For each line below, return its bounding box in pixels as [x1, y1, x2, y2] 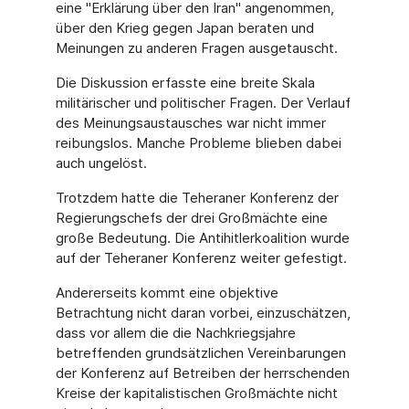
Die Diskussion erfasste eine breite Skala [55, 74, 315, 91]
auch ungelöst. [55, 154, 147, 172]
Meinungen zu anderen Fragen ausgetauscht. [55, 39, 338, 57]
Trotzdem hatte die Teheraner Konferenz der [55, 189, 339, 206]
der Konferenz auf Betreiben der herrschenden [55, 364, 350, 382]
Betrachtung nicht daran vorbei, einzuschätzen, [55, 304, 351, 321]
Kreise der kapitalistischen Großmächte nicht [55, 384, 338, 402]
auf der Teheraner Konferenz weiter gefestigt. [55, 249, 347, 267]
